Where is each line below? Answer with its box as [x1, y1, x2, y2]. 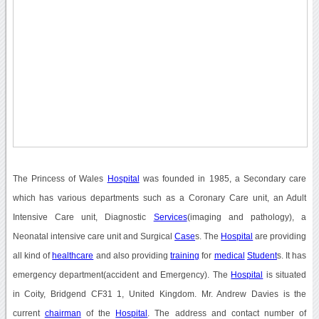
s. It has [276, 251, 307, 260]
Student [246, 251, 277, 260]
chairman [44, 308, 81, 318]
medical [214, 251, 245, 260]
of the [80, 308, 116, 318]
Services [153, 212, 187, 221]
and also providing [93, 251, 171, 260]
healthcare [52, 251, 94, 260]
